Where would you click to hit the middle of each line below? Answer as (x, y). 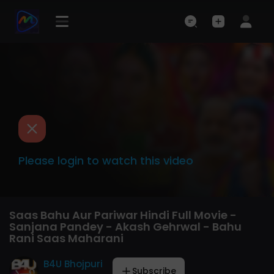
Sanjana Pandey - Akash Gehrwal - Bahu (125, 227)
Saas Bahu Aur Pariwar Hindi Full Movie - (123, 215)
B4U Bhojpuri (73, 264)
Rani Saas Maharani (66, 238)
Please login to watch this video (106, 161)
